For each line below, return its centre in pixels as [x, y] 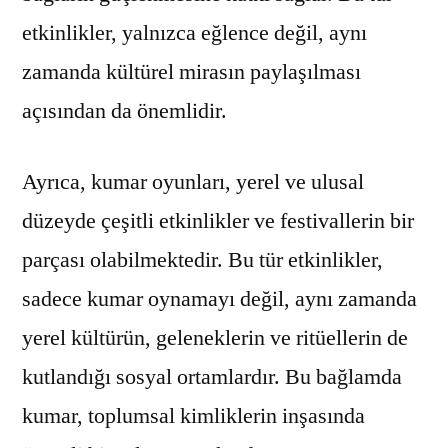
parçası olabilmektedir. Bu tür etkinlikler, [202, 259]
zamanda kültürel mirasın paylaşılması [191, 71]
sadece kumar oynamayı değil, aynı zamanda [219, 298]
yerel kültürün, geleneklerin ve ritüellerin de [215, 337]
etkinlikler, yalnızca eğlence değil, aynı [194, 32]
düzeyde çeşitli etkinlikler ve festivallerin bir [218, 220]
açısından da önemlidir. [124, 110]
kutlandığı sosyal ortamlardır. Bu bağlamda [212, 376]
